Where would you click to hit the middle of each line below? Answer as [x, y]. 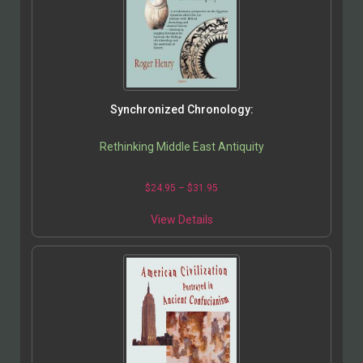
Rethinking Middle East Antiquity [181, 147]
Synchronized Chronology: [181, 110]
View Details [181, 220]
